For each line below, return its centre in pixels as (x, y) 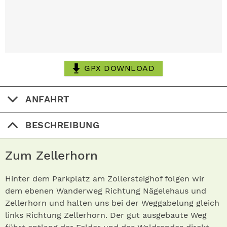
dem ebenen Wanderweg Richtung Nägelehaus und (106, 191)
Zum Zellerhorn (58, 156)
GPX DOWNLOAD (119, 68)
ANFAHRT (47, 99)
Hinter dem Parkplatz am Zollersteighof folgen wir (105, 179)
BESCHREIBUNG (62, 125)
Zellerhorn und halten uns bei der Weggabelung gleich (112, 203)
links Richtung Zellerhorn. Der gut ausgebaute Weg (106, 215)
